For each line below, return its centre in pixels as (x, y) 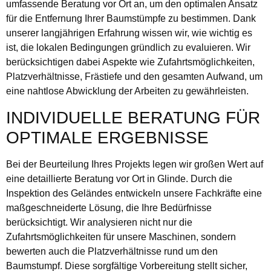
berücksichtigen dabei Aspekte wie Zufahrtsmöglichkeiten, (130, 62)
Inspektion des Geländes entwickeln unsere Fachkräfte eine (134, 193)
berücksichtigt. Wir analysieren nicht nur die (99, 222)
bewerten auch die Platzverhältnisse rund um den (112, 251)
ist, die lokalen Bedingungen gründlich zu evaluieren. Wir (128, 48)
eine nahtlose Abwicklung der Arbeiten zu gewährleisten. (127, 91)
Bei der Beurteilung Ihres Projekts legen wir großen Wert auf (135, 164)
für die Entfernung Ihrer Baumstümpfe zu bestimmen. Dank (131, 19)
